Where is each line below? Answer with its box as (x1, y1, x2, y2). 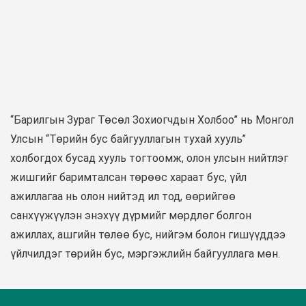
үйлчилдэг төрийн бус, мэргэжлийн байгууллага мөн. (10, 247, 280, 261)
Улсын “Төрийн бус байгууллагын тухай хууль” (10, 133, 246, 146)
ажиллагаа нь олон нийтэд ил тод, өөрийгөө (10, 190, 236, 204)
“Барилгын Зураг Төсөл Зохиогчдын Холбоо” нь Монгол (10, 113, 294, 127)
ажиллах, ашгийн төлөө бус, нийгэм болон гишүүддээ (10, 228, 286, 242)
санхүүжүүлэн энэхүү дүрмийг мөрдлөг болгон (10, 209, 251, 223)
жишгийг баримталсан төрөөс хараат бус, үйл (10, 171, 247, 184)
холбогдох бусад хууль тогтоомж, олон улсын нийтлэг (10, 152, 288, 165)
